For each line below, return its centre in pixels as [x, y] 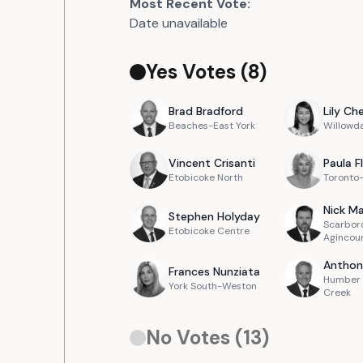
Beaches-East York [212, 126]
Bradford [220, 111]
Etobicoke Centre [209, 231]
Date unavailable [179, 23]
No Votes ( [194, 337]
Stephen [191, 216]
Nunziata [237, 271]
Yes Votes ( [197, 72]
